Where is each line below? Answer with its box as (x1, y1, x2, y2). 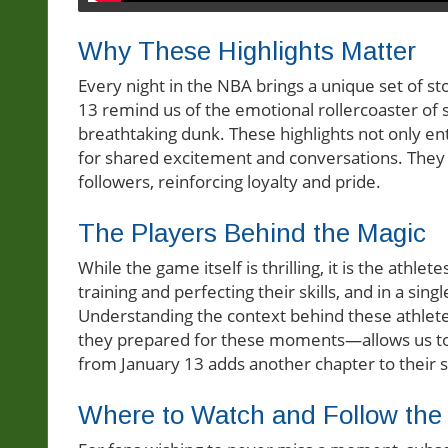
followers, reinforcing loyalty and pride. (78, 170, 381, 194)
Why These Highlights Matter (78, 36, 416, 67)
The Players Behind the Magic (78, 218, 426, 249)
